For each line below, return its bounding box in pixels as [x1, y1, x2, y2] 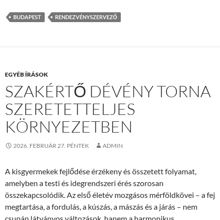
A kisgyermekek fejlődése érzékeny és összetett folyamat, [5, 166, 196, 176]
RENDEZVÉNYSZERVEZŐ [55, 14, 117, 20]
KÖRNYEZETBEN [5, 116, 133, 137]
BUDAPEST [13, 14, 41, 20]
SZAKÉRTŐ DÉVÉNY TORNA [5, 81, 211, 101]
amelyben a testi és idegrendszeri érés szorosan [5, 178, 164, 188]
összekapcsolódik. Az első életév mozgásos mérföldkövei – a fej [5, 190, 215, 199]
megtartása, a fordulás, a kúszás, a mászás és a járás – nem [5, 202, 197, 211]
